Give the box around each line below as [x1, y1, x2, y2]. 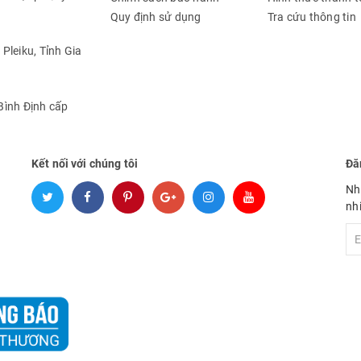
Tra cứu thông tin [267, 10, 356, 23]
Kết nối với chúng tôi [31, 157, 138, 170]
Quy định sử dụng [110, 10, 201, 23]
